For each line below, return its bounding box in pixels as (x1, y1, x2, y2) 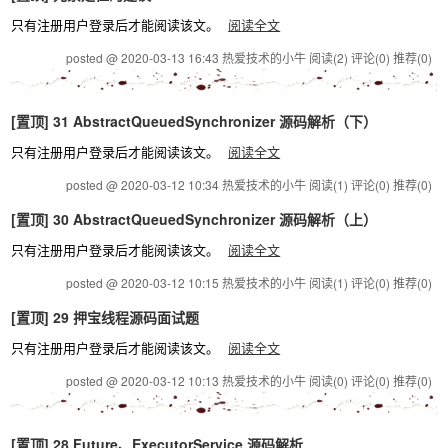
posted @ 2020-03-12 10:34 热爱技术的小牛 (65, 176, 309, 193)
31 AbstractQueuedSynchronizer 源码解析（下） (49, 111, 378, 131)
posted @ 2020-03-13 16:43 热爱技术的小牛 (65, 49, 309, 66)
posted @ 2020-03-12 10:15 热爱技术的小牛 (65, 274, 309, 291)
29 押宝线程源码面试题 (49, 307, 200, 327)
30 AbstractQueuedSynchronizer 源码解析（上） (49, 209, 378, 229)
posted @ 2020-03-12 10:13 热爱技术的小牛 (65, 372, 309, 389)
